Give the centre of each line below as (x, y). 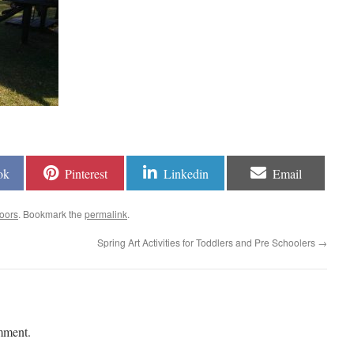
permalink (106, 214)
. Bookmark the (51, 214)
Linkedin (186, 173)
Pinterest (86, 173)
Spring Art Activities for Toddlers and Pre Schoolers (207, 242)
